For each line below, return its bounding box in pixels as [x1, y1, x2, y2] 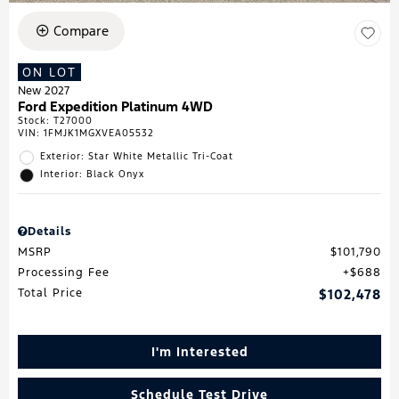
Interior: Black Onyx [40, 167, 144, 180]
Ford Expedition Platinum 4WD [18, 97, 213, 115]
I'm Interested [151, 343, 248, 360]
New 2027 [18, 83, 69, 98]
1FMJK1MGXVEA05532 [44, 126, 154, 139]
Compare [53, 21, 109, 39]
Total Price [18, 285, 83, 300]
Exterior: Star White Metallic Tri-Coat [40, 150, 233, 162]
